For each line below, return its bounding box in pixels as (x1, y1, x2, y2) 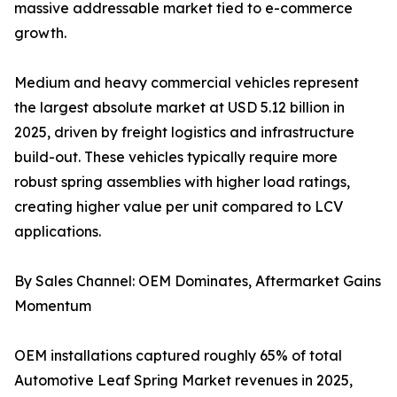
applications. (14, 222, 101, 241)
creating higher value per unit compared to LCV (14, 198, 343, 216)
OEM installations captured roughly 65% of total (14, 346, 342, 365)
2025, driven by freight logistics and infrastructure (14, 123, 354, 142)
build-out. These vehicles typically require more (14, 148, 338, 167)
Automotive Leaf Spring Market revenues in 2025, (14, 371, 353, 390)
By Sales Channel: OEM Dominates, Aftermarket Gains (14, 272, 381, 291)
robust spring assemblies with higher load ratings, (14, 173, 350, 191)
